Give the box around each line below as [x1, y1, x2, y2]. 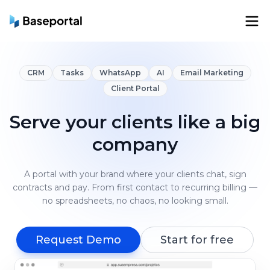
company [92, 133, 178, 155]
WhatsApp [99, 68, 141, 77]
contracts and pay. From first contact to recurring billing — [13, 182, 257, 193]
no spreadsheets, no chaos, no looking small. [42, 195, 228, 206]
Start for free [160, 233, 234, 246]
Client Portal [110, 84, 160, 93]
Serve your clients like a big [10, 111, 260, 133]
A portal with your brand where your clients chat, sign [24, 169, 246, 180]
